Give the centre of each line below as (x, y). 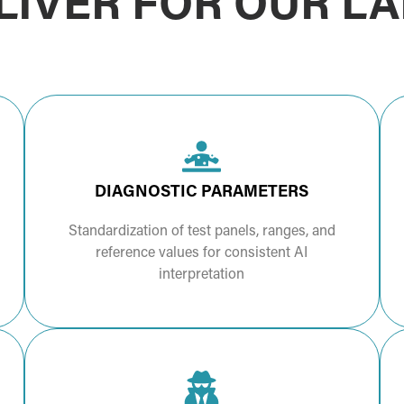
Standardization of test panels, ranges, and (202, 232)
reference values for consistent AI (202, 254)
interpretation (202, 275)
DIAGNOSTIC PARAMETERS (202, 193)
